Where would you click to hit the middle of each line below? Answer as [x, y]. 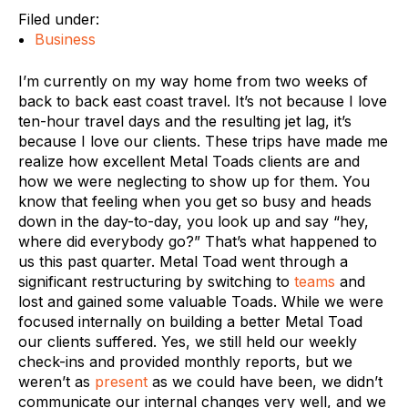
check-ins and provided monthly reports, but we [185, 362]
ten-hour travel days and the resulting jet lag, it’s [185, 121]
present [121, 382]
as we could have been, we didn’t [265, 382]
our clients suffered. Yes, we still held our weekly [188, 342]
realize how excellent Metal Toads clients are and [189, 161]
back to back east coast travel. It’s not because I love [203, 101]
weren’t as [56, 382]
